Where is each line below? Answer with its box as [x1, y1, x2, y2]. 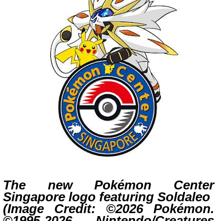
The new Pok [3, 178, 118, 192]
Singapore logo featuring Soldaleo [3, 190, 210, 204]
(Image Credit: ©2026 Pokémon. [3, 202, 214, 216]
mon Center [124, 178, 215, 192]
